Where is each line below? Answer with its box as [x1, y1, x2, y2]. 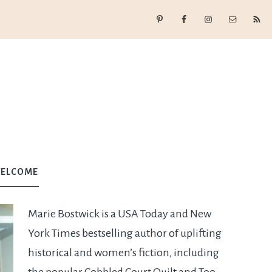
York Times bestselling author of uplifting [28, 227, 222, 239]
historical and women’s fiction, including [28, 246, 219, 259]
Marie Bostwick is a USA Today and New [28, 208, 211, 220]
